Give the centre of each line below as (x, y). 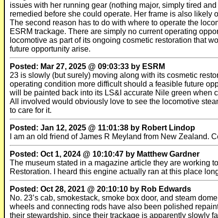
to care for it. (31, 110)
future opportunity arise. (50, 49)
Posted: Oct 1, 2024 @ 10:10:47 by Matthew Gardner (105, 154)
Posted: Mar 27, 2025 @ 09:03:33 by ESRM (87, 66)
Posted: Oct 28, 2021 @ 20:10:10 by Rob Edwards (100, 189)
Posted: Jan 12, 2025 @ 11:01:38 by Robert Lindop (102, 128)
